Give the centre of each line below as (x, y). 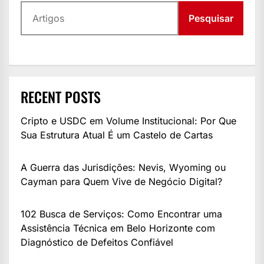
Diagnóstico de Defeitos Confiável (97, 242)
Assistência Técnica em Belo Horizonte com (118, 228)
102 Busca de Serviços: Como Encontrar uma (121, 214)
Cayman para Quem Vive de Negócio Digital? (121, 182)
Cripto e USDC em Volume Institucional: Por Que (128, 121)
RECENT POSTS (61, 97)
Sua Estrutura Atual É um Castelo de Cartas (117, 135)
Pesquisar (211, 19)
